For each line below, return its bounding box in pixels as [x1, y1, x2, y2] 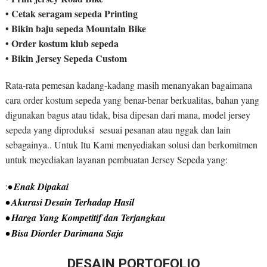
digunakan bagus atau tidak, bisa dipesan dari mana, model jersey [5, 108, 250, 122]
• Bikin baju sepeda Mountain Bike [5, 21, 146, 36]
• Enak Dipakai [7, 180, 69, 194]
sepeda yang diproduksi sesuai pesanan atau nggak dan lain [5, 123, 231, 136]
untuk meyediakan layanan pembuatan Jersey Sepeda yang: [5, 153, 228, 166]
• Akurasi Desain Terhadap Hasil [5, 195, 134, 209]
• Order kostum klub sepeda [5, 36, 119, 51]
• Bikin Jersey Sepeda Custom [5, 51, 127, 66]
